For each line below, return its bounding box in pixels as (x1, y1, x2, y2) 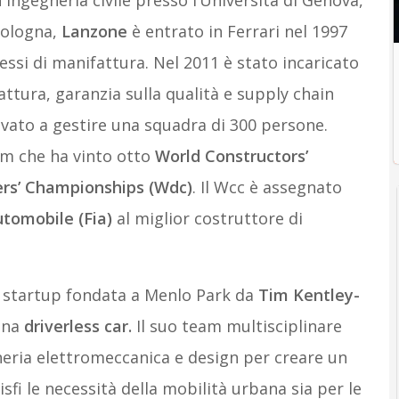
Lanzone (61, 20, 132, 42)
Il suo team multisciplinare (131, 315, 342, 337)
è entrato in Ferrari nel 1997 (131, 20, 347, 42)
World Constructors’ (154, 145, 308, 167)
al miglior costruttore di (111, 208, 303, 229)
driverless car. (23, 315, 132, 337)
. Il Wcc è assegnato (191, 176, 342, 198)
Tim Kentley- (257, 284, 360, 305)
